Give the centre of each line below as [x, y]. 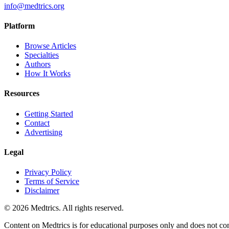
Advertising [43, 132]
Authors [38, 64]
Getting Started [49, 113]
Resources [22, 94]
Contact [37, 123]
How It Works [48, 74]
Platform [19, 26]
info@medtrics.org [34, 6]
